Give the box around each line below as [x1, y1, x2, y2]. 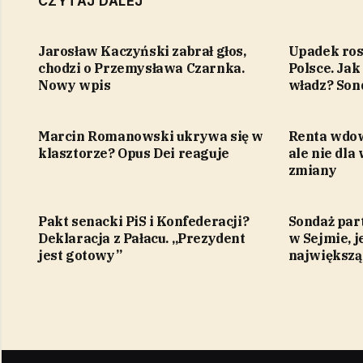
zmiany [288, 162, 337, 179]
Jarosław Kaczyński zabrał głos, [38, 43, 246, 60]
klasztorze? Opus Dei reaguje [38, 145, 229, 162]
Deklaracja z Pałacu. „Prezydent [38, 230, 246, 247]
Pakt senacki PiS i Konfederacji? [38, 213, 250, 230]
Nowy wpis [38, 77, 111, 94]
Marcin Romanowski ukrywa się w [38, 128, 263, 145]
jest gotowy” [38, 247, 122, 264]
